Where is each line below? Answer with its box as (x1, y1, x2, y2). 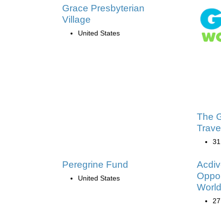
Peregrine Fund (62, 159, 128, 170)
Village (62, 14, 91, 25)
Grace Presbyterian (62, 2, 145, 13)
